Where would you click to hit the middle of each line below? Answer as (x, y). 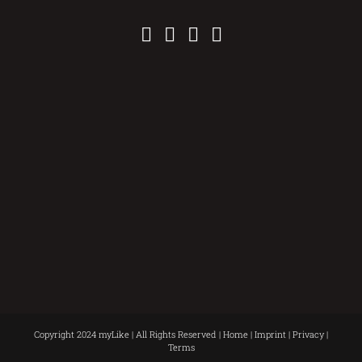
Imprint (270, 335)
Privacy (308, 335)
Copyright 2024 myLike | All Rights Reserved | (128, 335)
